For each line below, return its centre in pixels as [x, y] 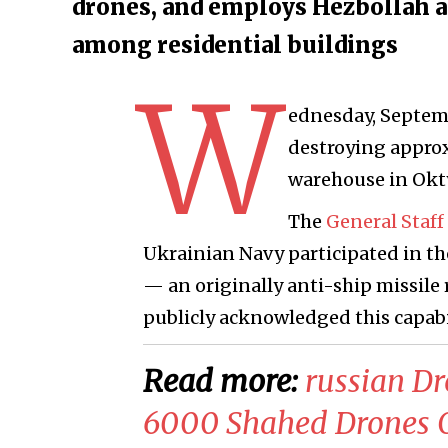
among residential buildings [235, 44]
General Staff [385, 221]
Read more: [224, 380]
